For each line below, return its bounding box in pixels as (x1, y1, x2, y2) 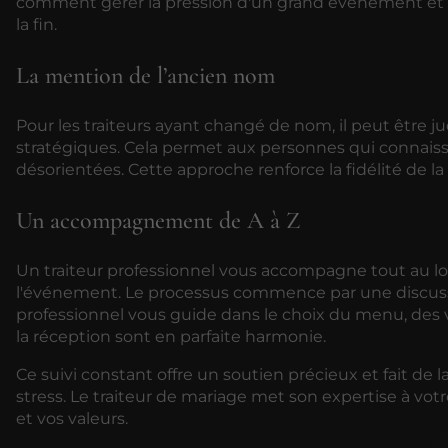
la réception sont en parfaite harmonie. (16, 326, 326, 346)
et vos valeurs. (16, 408, 128, 428)
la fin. (16, 14, 57, 34)
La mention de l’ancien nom (16, 60, 275, 90)
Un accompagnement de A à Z (16, 205, 300, 235)
